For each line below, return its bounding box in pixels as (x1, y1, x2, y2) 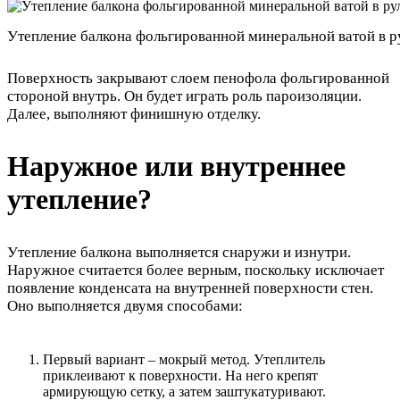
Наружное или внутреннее (7, 150, 346, 183)
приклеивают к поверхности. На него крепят (43, 368, 318, 384)
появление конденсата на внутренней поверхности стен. (7, 279, 373, 296)
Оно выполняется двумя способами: (7, 296, 243, 314)
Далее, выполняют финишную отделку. (7, 105, 261, 123)
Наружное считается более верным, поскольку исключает (7, 261, 384, 279)
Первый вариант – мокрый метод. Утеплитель (43, 352, 325, 368)
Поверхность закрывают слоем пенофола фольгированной (7, 70, 389, 87)
